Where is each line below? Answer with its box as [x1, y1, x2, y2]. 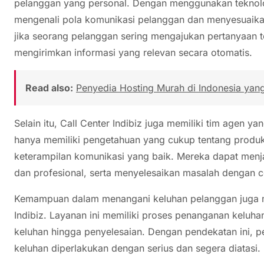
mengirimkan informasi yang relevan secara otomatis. [14, 46, 252, 58]
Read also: [25, 81, 73, 94]
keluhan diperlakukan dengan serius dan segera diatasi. [14, 242, 260, 254]
